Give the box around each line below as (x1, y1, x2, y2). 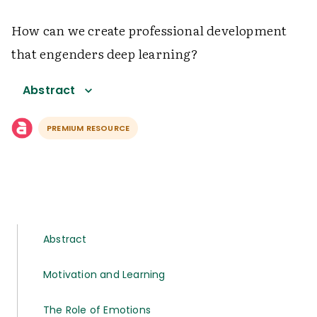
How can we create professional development (11, 21, 287, 40)
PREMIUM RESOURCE (47, 122, 130, 134)
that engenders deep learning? (11, 44, 198, 63)
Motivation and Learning (43, 267, 166, 282)
